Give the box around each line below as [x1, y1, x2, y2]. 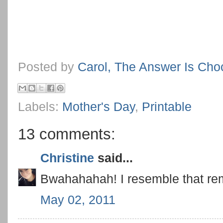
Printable [142, 99, 192, 113]
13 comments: [18, 125, 115, 142]
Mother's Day [62, 99, 135, 113]
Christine [40, 151, 94, 165]
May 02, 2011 [40, 192, 115, 207]
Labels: [18, 99, 62, 113]
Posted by [18, 59, 78, 74]
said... [94, 151, 133, 165]
